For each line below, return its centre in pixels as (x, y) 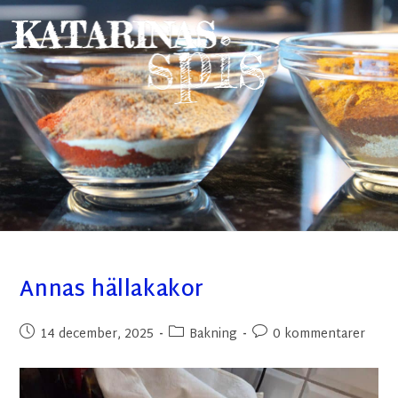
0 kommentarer (319, 334)
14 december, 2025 (97, 334)
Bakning (214, 334)
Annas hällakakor (112, 291)
